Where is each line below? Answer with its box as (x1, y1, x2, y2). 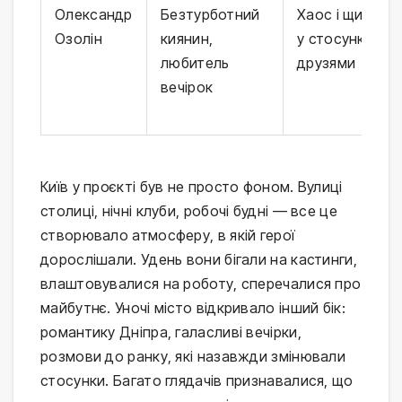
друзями (297, 54, 356, 73)
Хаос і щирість (297, 5, 398, 24)
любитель (161, 54, 230, 73)
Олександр (55, 5, 133, 24)
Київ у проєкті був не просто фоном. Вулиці (40, 178, 343, 197)
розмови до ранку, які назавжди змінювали (40, 347, 345, 366)
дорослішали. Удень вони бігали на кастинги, (40, 250, 357, 269)
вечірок (161, 78, 214, 97)
